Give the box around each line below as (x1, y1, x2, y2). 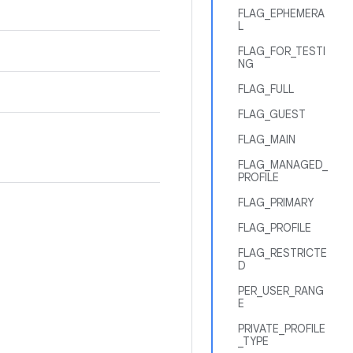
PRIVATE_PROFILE (238, 321, 325, 336)
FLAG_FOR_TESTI (238, 44, 325, 58)
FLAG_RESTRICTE (238, 246, 327, 260)
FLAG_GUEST (238, 107, 306, 121)
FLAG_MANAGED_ (238, 158, 328, 172)
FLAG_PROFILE (238, 221, 311, 235)
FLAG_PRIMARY (238, 195, 314, 210)
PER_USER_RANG (238, 284, 324, 298)
